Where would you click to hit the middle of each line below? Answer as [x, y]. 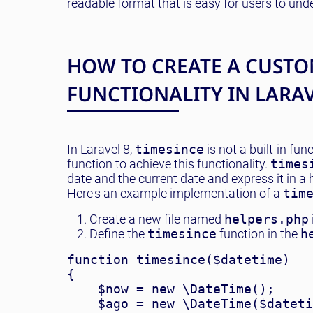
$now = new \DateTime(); [171, 289]
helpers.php [267, 219]
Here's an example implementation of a [175, 193]
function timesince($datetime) [179, 260]
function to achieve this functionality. [169, 164]
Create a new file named [157, 219]
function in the [259, 234]
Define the [118, 234]
